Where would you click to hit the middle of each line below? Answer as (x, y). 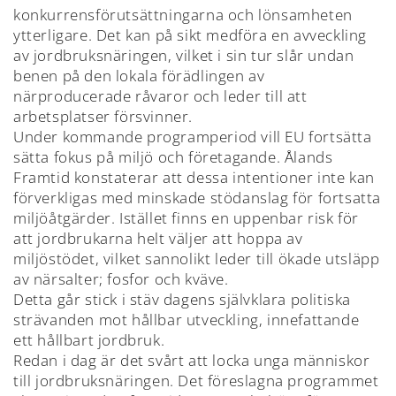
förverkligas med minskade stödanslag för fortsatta (198, 198)
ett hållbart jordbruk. (89, 340)
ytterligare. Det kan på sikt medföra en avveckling (190, 35)
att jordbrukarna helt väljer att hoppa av (158, 239)
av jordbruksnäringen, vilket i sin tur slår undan (184, 56)
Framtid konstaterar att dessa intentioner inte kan (194, 178)
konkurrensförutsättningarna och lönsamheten (183, 15)
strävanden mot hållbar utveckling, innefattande (187, 320)
